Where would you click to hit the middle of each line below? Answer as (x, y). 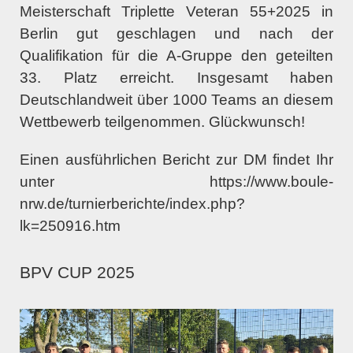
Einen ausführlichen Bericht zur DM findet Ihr (176, 160)
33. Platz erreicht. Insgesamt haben (176, 78)
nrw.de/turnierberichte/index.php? (132, 204)
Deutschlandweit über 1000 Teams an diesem (176, 100)
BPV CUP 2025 (77, 273)
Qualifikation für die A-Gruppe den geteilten (176, 56)
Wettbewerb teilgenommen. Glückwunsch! (162, 122)
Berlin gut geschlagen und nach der (176, 34)
